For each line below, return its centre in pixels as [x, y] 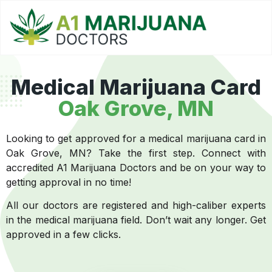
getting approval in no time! [69, 182]
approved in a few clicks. [65, 235]
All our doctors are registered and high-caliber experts [136, 206]
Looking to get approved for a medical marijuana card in [136, 139]
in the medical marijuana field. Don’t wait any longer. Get [136, 220]
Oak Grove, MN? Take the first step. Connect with [136, 153]
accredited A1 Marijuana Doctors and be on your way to [136, 168]
